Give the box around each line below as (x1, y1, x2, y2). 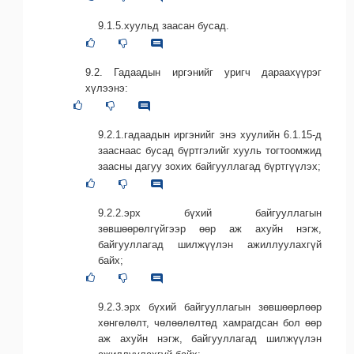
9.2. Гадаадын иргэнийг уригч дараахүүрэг (85, 66, 322, 79)
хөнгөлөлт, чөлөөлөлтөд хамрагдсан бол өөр (98, 317, 322, 330)
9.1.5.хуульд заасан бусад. (98, 20, 229, 32)
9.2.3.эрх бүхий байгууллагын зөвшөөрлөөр (98, 301, 322, 314)
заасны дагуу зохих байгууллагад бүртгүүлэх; (98, 160, 321, 173)
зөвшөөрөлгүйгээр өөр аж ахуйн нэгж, (98, 223, 322, 235)
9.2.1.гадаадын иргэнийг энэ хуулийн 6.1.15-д (98, 129, 322, 141)
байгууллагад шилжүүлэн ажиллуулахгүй (98, 239, 322, 251)
